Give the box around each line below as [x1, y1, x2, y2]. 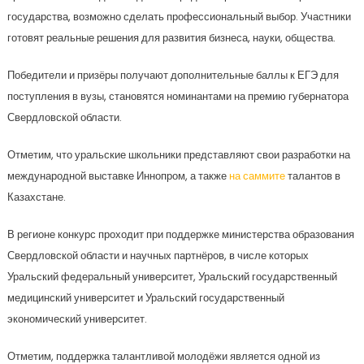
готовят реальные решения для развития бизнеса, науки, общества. [6, 30, 336, 45]
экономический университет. [6, 311, 147, 327]
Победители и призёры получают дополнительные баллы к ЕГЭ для [6, 67, 339, 83]
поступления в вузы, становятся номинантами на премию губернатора [6, 89, 349, 104]
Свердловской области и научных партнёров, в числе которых [6, 248, 309, 263]
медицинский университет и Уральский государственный [6, 290, 284, 305]
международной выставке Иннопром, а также [6, 168, 229, 184]
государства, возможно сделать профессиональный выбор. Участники [6, 9, 351, 24]
